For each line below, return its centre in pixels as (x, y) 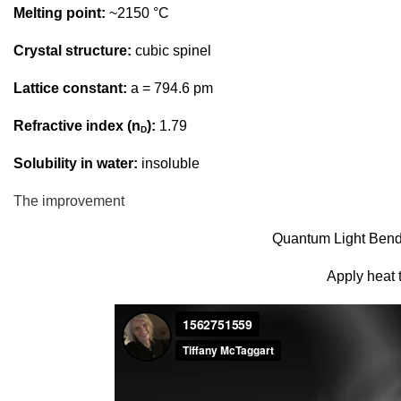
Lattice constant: (72, 88)
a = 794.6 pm (172, 88)
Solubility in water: (77, 163)
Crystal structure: (74, 50)
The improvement (69, 200)
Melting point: (61, 13)
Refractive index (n (77, 125)
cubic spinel (173, 50)
